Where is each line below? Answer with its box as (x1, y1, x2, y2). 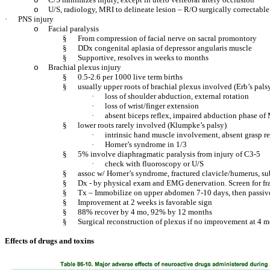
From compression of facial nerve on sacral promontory (78, 34, 257, 43)
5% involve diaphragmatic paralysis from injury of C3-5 (78, 149, 260, 159)
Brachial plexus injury (48, 63, 121, 72)
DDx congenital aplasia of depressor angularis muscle (78, 43, 252, 52)
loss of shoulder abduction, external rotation (105, 92, 249, 101)
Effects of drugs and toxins (5, 236, 94, 245)
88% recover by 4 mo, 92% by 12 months (78, 207, 212, 216)
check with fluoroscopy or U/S (105, 159, 204, 168)
